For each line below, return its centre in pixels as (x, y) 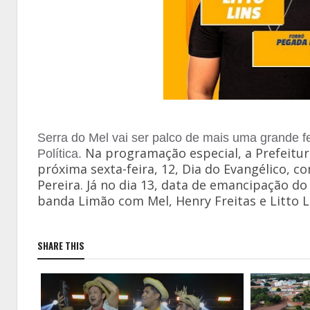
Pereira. (62, 185)
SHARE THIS (61, 246)
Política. (61, 154)
